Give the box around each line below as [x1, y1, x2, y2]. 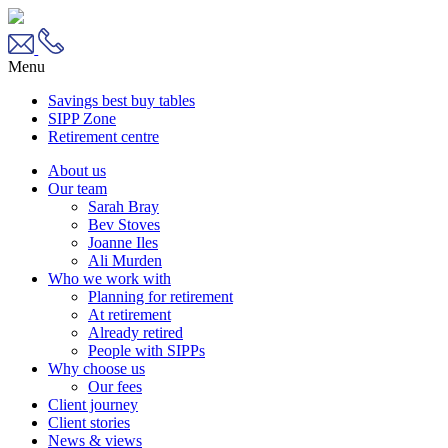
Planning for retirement [88, 287, 233, 305]
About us [48, 161, 106, 179]
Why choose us [48, 359, 145, 377]
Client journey [48, 395, 138, 413]
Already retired [88, 323, 183, 341]
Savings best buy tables [48, 91, 195, 109]
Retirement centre [48, 127, 159, 145]
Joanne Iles [88, 233, 158, 251]
